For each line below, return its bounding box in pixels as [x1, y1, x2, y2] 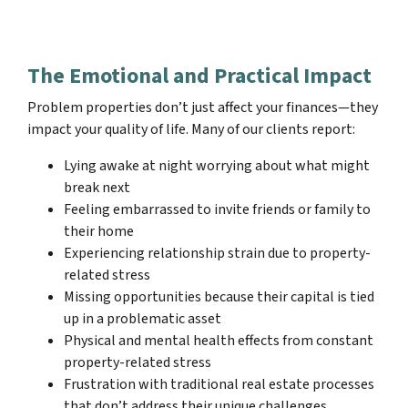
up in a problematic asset [64, 308, 221, 329]
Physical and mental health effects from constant [64, 330, 373, 351]
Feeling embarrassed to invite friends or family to [64, 199, 371, 219]
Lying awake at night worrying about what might [64, 155, 370, 176]
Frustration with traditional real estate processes [64, 373, 374, 394]
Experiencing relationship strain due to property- [64, 242, 371, 263]
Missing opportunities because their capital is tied [64, 286, 374, 307]
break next [64, 177, 130, 198]
